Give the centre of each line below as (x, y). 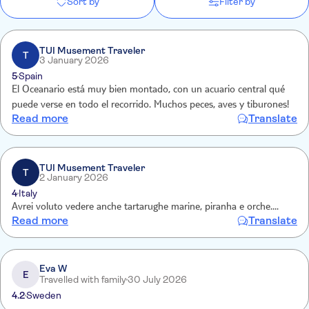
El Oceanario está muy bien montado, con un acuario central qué (148, 90)
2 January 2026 (74, 177)
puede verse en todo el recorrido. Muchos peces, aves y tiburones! (150, 106)
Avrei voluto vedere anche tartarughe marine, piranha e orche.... (145, 208)
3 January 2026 (74, 60)
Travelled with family (83, 279)
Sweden (44, 295)
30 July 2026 (157, 279)
